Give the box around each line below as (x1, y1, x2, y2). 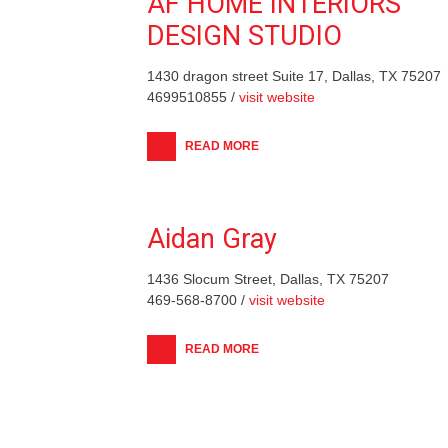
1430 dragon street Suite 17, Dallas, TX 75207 (147, 67, 441, 84)
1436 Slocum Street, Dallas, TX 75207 (147, 270, 389, 287)
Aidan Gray (147, 222, 277, 255)
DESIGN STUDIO (147, 19, 342, 52)
